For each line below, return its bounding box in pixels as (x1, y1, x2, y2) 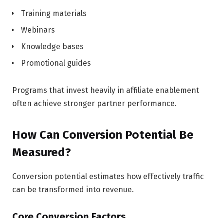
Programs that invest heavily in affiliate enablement (12, 86, 199, 95)
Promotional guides (21, 58, 91, 68)
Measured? (12, 145, 71, 159)
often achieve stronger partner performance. (12, 99, 177, 109)
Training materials (21, 9, 87, 18)
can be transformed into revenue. (12, 184, 134, 194)
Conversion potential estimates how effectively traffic (12, 171, 204, 181)
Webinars (21, 25, 55, 35)
